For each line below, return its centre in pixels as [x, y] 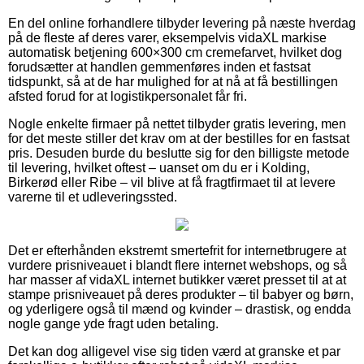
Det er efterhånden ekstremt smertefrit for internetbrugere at [177, 250]
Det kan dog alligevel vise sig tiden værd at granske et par [174, 351]
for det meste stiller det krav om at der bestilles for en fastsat [179, 138]
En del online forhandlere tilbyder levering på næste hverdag [182, 23]
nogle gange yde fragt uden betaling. [113, 323]
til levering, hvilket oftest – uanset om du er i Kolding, [159, 167]
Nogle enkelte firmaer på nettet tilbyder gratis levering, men [177, 123]
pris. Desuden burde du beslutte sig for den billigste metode [179, 153]
